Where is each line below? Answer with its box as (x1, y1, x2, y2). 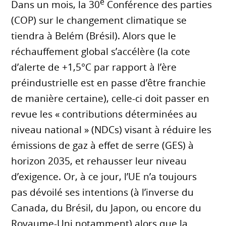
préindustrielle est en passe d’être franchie (11, 76, 206, 90)
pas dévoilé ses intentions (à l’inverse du (11, 186, 194, 199)
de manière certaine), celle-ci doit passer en (11, 92, 210, 105)
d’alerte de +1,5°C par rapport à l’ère (11, 61, 177, 74)
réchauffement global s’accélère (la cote (11, 45, 191, 59)
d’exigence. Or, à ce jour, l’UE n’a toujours (11, 170, 197, 184)
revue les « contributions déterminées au (11, 107, 198, 121)
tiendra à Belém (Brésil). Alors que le (11, 29, 177, 43)
